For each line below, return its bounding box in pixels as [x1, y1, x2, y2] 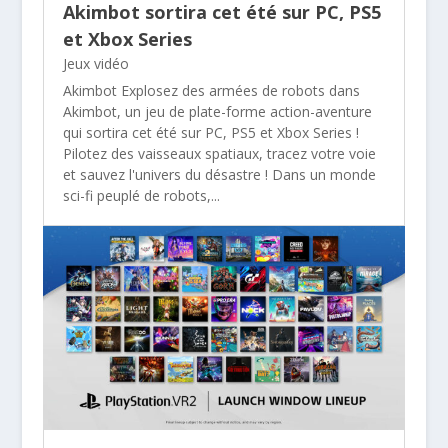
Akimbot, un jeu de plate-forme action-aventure [62, 101, 372, 121]
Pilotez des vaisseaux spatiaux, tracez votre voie [62, 143, 376, 163]
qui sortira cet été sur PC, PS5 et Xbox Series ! [62, 122, 359, 142]
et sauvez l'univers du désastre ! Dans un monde [62, 164, 376, 184]
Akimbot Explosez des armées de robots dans [62, 80, 360, 100]
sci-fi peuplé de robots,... [62, 185, 220, 205]
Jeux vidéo [62, 53, 129, 73]
